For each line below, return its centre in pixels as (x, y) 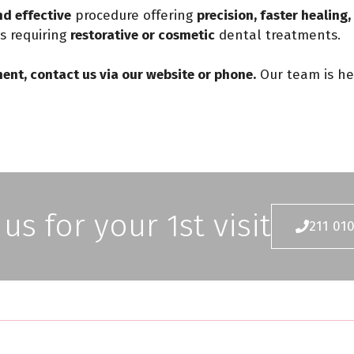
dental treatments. (278, 35)
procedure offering (134, 15)
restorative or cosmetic (143, 35)
